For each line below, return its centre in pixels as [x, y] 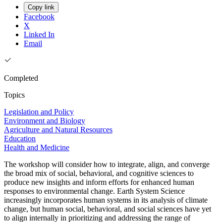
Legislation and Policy [39, 112]
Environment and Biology [45, 121]
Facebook [39, 17]
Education [20, 139]
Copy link [41, 7]
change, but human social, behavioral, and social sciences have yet [108, 209]
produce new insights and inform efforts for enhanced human [99, 182]
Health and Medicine [37, 148]
